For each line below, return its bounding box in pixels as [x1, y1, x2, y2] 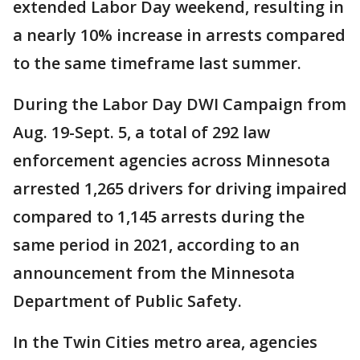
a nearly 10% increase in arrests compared [13, 24, 346, 46]
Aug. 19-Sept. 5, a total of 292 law [13, 121, 270, 143]
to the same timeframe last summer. [13, 52, 301, 74]
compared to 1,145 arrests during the [13, 206, 305, 227]
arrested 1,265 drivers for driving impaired [13, 178, 347, 199]
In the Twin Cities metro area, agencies [13, 331, 317, 353]
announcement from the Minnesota [13, 262, 295, 284]
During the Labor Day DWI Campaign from [13, 93, 346, 115]
